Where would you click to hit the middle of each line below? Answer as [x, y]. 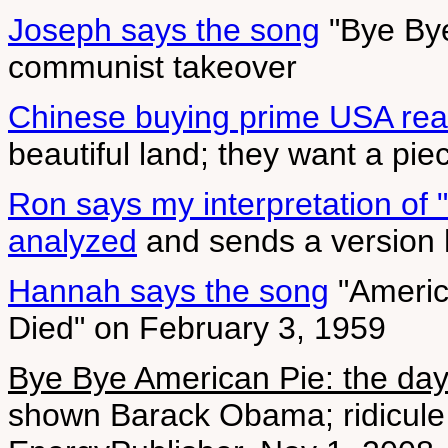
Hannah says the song [168, 291]
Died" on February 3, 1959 [197, 328]
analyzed [72, 241]
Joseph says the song [164, 30]
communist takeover [152, 67]
